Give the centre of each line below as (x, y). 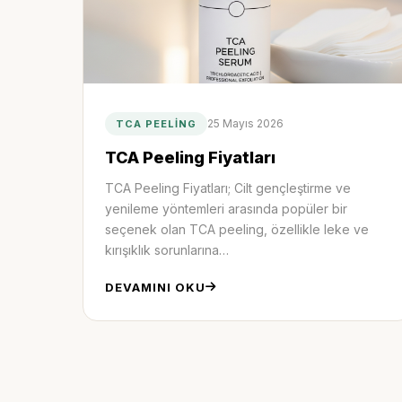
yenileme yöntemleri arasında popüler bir (226, 208)
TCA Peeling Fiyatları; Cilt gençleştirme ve (228, 188)
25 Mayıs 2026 (245, 123)
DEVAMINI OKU (155, 287)
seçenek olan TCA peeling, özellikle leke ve (237, 229)
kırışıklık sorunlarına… (167, 249)
